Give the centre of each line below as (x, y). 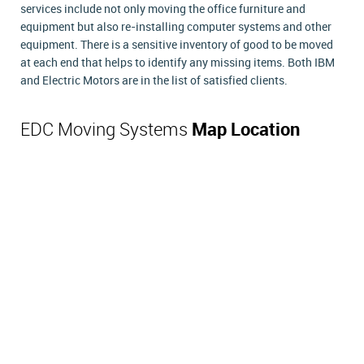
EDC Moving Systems (106, 130)
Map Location (246, 130)
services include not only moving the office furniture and (163, 9)
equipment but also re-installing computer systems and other (176, 27)
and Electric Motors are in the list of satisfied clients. (154, 80)
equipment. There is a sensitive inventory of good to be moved (177, 45)
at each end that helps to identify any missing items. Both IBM (178, 63)
